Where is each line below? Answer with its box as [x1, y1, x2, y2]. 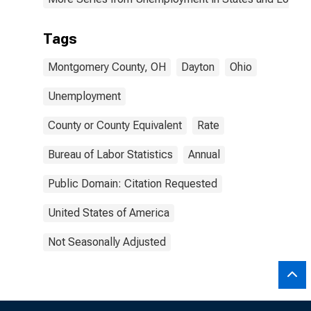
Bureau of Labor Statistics [48, 148, 173, 161]
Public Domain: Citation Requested [48, 177, 217, 190]
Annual [188, 148, 220, 161]
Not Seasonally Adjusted [48, 235, 166, 249]
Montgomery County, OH [48, 60, 166, 74]
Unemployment [48, 90, 121, 103]
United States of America [48, 206, 169, 219]
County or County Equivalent [48, 119, 182, 132]
